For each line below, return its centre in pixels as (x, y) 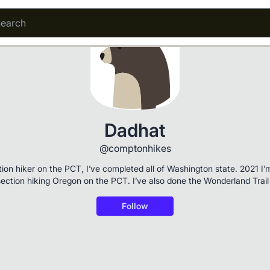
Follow (135, 206)
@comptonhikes (135, 148)
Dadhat (135, 130)
